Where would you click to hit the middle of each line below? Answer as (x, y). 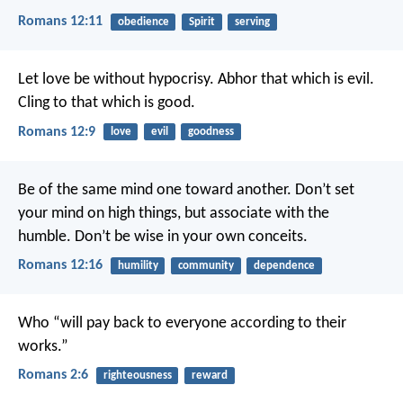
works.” (43, 347)
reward (209, 376)
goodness (210, 132)
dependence (284, 265)
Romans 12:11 (60, 22)
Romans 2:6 (53, 376)
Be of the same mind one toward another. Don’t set (186, 190)
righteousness (137, 376)
